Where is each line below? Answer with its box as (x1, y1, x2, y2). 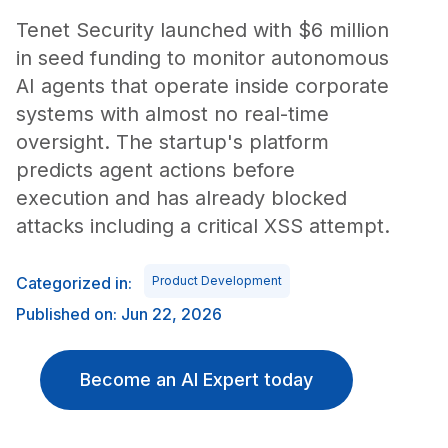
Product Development (152, 273, 282, 288)
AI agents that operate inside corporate (16, 74, 389, 98)
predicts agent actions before (16, 158, 295, 182)
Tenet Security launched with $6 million (16, 18, 389, 42)
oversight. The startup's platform (16, 130, 329, 154)
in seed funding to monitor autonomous (16, 46, 389, 70)
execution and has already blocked (16, 186, 347, 210)
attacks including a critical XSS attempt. (16, 214, 390, 238)
